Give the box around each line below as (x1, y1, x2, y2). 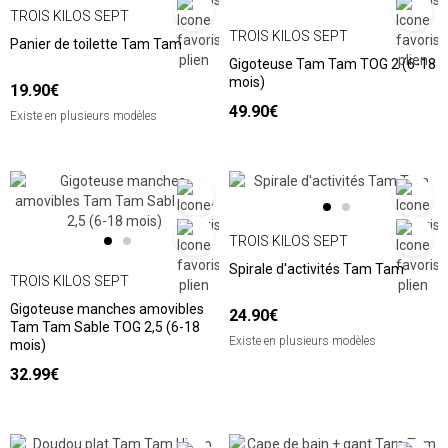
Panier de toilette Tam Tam (10, 36, 182, 53)
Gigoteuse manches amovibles (10, 301, 204, 318)
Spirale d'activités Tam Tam (229, 261, 404, 278)
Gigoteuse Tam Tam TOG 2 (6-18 (229, 56, 436, 73)
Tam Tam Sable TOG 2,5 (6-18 (10, 319, 200, 336)
